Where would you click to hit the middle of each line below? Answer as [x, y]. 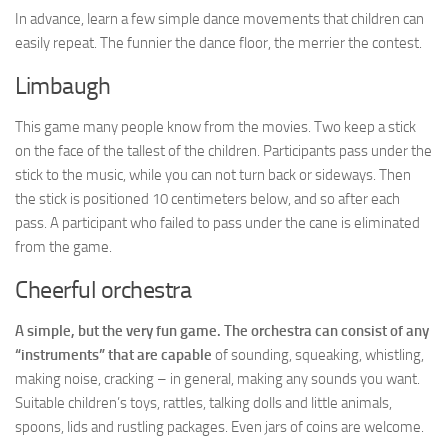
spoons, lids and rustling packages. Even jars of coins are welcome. [219, 426]
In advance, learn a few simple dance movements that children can [219, 18]
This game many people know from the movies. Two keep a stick [215, 126]
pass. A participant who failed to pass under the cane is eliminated [217, 222]
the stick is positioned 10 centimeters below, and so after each [207, 198]
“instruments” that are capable [113, 354]
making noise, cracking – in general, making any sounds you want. [217, 378]
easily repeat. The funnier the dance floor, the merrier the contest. [218, 42]
